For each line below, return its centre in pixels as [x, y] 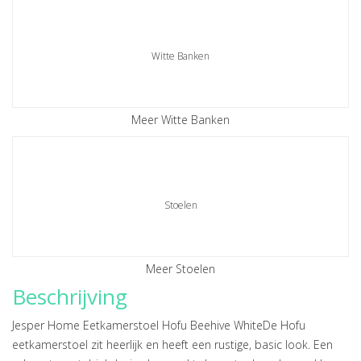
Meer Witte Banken [180, 120]
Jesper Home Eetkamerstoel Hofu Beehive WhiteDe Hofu [159, 325]
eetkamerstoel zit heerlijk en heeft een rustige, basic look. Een [172, 344]
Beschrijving [70, 297]
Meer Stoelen [180, 269]
